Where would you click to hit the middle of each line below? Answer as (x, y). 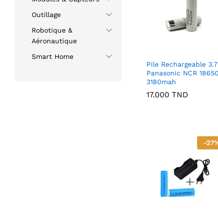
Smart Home (53, 57)
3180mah (161, 82)
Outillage (46, 15)
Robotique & (52, 30)
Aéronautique (54, 41)
